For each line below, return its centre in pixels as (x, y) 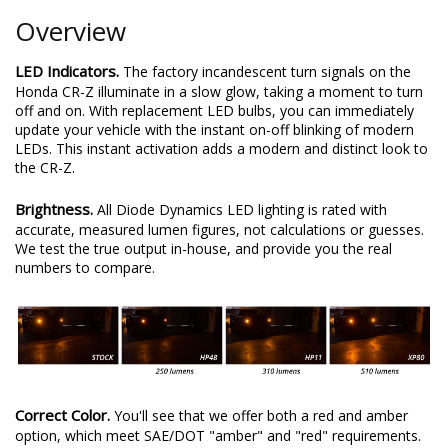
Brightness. (56, 208)
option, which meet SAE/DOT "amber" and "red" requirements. (218, 435)
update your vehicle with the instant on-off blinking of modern (214, 129)
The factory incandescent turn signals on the (267, 71)
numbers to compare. (85, 267)
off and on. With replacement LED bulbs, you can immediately (214, 110)
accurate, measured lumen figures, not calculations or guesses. (219, 229)
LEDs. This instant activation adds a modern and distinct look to (221, 148)
